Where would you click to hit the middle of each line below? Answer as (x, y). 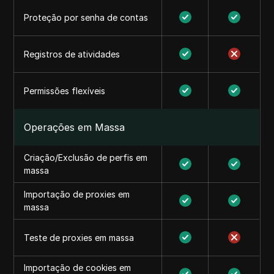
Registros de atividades (72, 54)
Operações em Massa (75, 127)
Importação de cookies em (78, 268)
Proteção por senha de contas (86, 17)
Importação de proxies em (77, 194)
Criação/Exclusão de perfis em (86, 157)
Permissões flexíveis (65, 91)
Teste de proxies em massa (79, 238)
